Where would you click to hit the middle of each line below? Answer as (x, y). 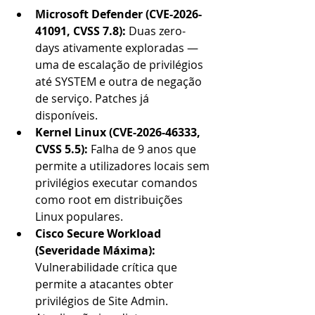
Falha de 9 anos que (145, 149)
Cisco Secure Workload (99, 233)
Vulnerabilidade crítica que (108, 267)
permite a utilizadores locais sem (124, 166)
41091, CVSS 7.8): (82, 31)
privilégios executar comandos (118, 183)
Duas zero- (157, 31)
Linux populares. (79, 217)
